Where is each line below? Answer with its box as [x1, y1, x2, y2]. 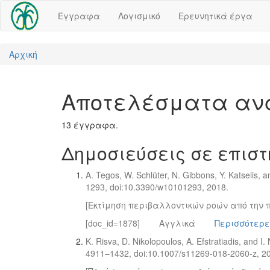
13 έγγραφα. [61, 119, 118, 131]
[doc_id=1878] [86, 217, 140, 229]
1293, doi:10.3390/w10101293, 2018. [86, 181, 228, 193]
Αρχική [9, 48, 37, 60]
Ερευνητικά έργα [178, 10, 253, 22]
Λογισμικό [118, 10, 160, 22]
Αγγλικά [159, 217, 195, 229]
